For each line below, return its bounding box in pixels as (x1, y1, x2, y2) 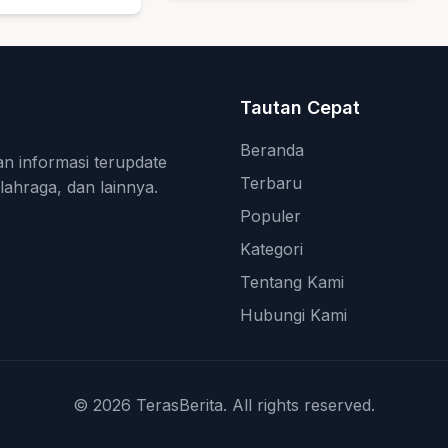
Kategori (240, 239, 303, 260)
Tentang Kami (240, 272, 344, 293)
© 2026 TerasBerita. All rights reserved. (73, 395, 375, 416)
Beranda (240, 140, 304, 161)
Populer (240, 206, 301, 227)
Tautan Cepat (240, 97, 360, 119)
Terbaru (240, 173, 302, 194)
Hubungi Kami (240, 305, 347, 326)
